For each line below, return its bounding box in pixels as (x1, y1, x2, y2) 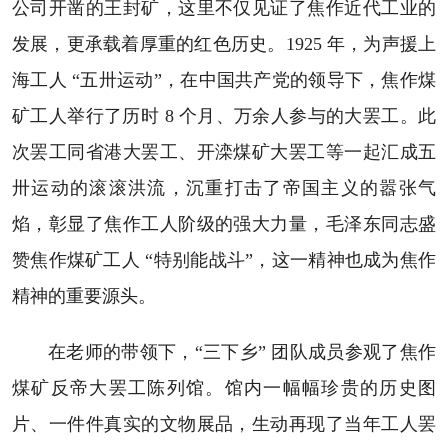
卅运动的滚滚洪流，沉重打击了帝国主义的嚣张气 (11, 177, 437, 198)
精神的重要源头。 (11, 285, 156, 306)
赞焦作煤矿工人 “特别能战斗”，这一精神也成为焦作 (11, 249, 437, 270)
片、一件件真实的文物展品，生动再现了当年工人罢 (11, 413, 437, 434)
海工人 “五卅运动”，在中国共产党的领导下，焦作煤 (11, 69, 437, 90)
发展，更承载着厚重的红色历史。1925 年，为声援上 (11, 33, 437, 54)
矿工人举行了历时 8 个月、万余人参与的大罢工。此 (11, 105, 437, 126)
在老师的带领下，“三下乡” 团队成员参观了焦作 (47, 341, 437, 362)
